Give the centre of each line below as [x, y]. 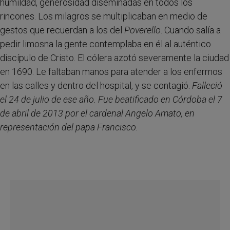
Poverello [142, 30]
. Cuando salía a [191, 30]
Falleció [207, 85]
